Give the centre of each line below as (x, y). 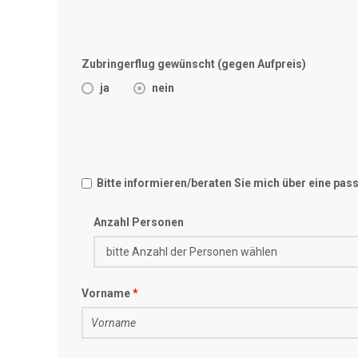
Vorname (106, 294)
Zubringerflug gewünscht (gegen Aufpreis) (194, 64)
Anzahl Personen (139, 223)
